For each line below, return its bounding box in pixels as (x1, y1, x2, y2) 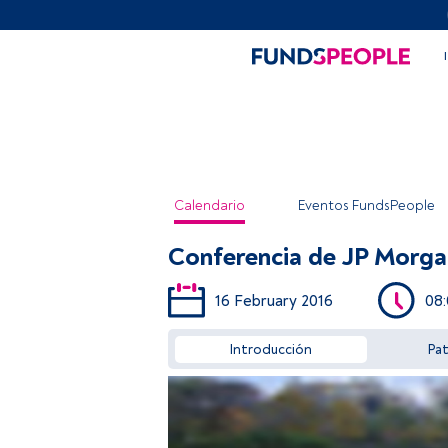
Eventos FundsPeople (298, 197, 435, 214)
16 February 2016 (215, 290, 333, 311)
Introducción (229, 341, 312, 358)
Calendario (174, 197, 245, 214)
